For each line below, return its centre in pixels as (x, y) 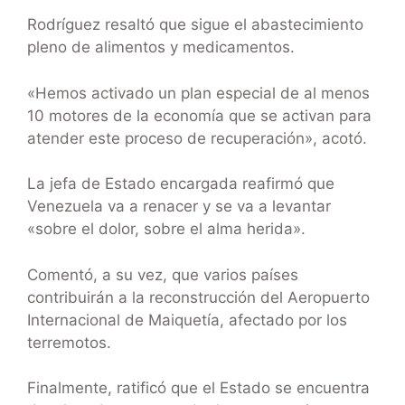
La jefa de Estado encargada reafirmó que (181, 184)
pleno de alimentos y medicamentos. (161, 47)
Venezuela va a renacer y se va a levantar (179, 207)
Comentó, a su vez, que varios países (163, 274)
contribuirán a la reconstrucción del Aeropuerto (198, 297)
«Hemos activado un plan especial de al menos (198, 93)
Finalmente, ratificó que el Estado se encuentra (198, 388)
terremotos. (69, 342)
